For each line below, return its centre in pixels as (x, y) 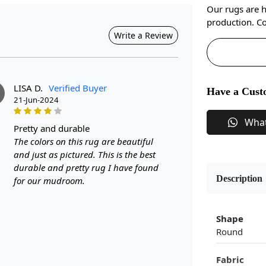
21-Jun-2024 (36, 99)
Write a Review (143, 35)
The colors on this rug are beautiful (83, 141)
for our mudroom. (49, 180)
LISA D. (28, 88)
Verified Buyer (78, 88)
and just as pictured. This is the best (85, 154)
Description (239, 179)
